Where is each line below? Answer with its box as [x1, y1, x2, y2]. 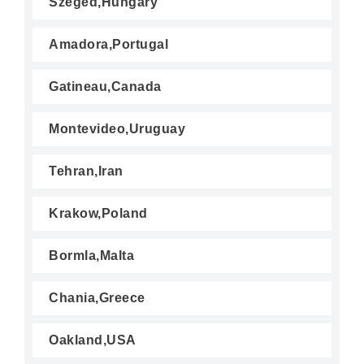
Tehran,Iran [49, 164, 123, 178]
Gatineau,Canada [49, 80, 162, 93]
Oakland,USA [49, 333, 136, 347]
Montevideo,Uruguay [49, 122, 185, 136]
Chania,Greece [49, 291, 145, 305]
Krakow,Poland [49, 206, 148, 220]
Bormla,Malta [49, 249, 134, 262]
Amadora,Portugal [49, 37, 168, 51]
